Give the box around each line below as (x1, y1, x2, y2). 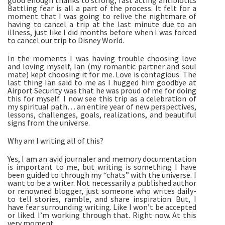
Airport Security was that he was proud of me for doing (8, 85, 196, 96)
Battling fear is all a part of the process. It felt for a (8, 3, 196, 14)
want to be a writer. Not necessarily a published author (8, 178, 196, 188)
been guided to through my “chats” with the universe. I (8, 170, 196, 180)
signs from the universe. (8, 118, 91, 128)
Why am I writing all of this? (8, 136, 105, 146)
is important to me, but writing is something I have (8, 162, 196, 172)
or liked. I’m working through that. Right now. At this (8, 210, 196, 220)
